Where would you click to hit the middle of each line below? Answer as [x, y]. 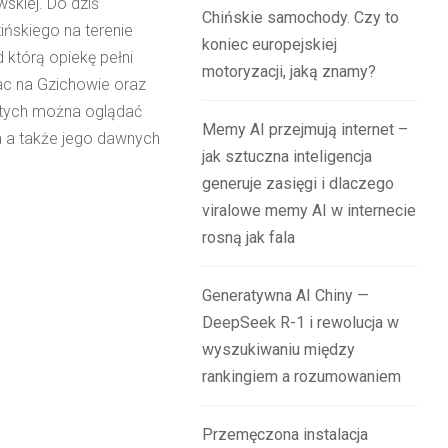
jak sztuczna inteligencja [287, 156]
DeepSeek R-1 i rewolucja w [301, 322]
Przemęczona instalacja [285, 434]
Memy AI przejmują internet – [305, 129]
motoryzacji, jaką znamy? [289, 71]
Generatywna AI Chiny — [286, 295]
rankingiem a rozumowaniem [302, 376]
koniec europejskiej [270, 44]
